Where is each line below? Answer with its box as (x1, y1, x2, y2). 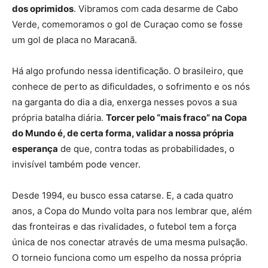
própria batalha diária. (12, 111, 106, 123)
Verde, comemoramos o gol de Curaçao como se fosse (12, 18, 243, 30)
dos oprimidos (12, 2, 74, 14)
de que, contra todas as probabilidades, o (58, 142, 234, 154)
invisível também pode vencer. (12, 158, 141, 170)
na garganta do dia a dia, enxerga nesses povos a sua (12, 96, 237, 108)
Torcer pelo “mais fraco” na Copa (106, 111, 247, 123)
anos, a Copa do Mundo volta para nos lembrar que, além (12, 205, 252, 217)
